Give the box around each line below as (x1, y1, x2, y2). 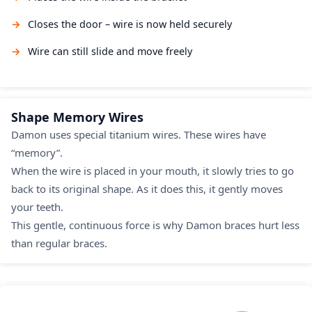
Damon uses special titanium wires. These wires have (11, 127, 266, 141)
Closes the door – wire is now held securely (28, 17, 232, 31)
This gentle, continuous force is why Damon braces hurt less (11, 218, 299, 232)
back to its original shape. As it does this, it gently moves (11, 182, 283, 196)
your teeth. (11, 200, 63, 214)
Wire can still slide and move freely (28, 45, 192, 58)
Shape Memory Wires (11, 109, 143, 125)
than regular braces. (11, 236, 107, 250)
